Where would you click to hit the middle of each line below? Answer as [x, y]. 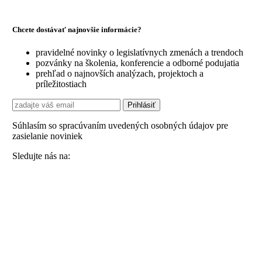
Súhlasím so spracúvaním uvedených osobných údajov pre [120, 125]
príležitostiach [61, 84]
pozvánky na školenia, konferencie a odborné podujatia [137, 63]
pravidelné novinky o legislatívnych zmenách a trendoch [139, 52]
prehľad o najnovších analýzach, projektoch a [119, 73]
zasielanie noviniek [47, 136]
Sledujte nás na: [41, 156]
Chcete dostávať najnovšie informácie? [77, 29]
